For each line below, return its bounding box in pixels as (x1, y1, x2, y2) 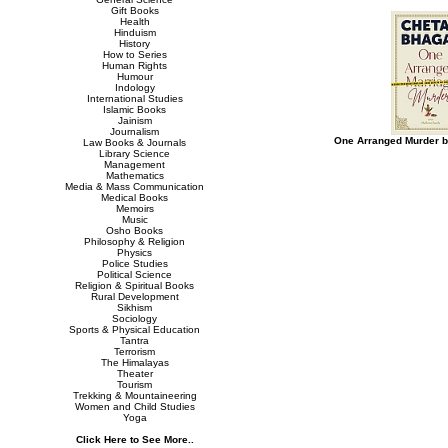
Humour (116, 71, 153, 82)
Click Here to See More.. (75, 434, 194, 445)
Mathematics (105, 170, 164, 181)
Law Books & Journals (83, 137, 186, 148)
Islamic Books (103, 104, 166, 115)
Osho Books (106, 225, 163, 236)
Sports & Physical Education (69, 324, 200, 335)
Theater (116, 368, 153, 379)
